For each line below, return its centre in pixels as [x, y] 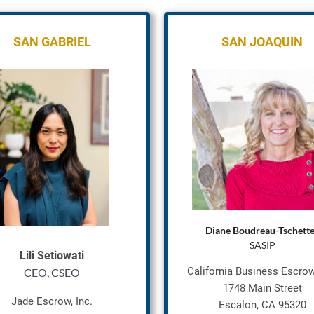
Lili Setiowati [52, 255]
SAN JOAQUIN [262, 42]
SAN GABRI [45, 42]
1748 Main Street [262, 288]
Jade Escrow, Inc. [52, 301]
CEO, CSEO [52, 272]
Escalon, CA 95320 [262, 305]
